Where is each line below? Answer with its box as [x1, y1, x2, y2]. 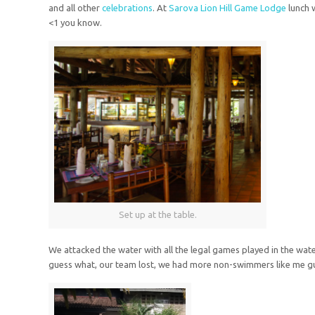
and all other [49, 2, 103, 13]
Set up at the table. [118, 209, 197, 219]
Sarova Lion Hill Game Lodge [169, 2, 287, 13]
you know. [58, 17, 105, 27]
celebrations [102, 2, 153, 13]
